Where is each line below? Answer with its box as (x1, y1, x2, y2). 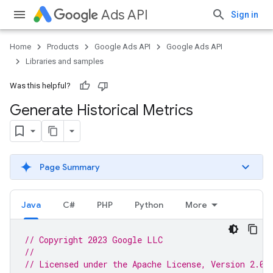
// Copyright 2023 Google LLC (24, 234, 163, 246)
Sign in (231, 10, 258, 19)
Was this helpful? (10, 81, 71, 90)
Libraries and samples (26, 57, 104, 66)
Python (135, 199, 163, 210)
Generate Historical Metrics (10, 101, 193, 119)
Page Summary (40, 161, 100, 172)
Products (47, 42, 79, 51)
